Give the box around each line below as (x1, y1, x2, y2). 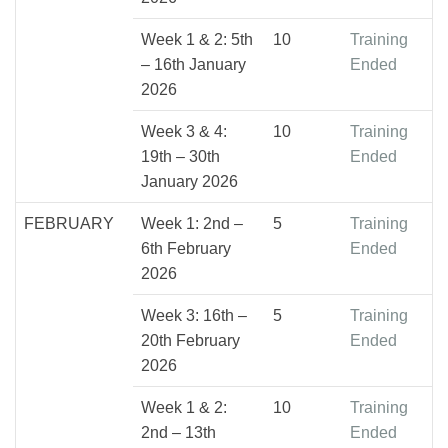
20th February (141, 331, 240, 349)
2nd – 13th (141, 423, 216, 441)
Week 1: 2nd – (141, 214, 243, 232)
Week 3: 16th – (141, 306, 247, 324)
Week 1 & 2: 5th (141, 30, 253, 48)
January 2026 (141, 172, 238, 190)
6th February (141, 239, 231, 257)
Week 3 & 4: (141, 122, 227, 140)
